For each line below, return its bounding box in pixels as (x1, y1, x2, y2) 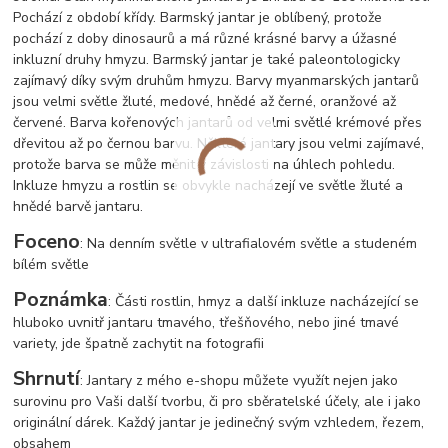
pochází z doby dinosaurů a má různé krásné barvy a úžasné (13, 29, 398, 49)
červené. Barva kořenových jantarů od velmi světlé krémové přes (13, 113, 423, 133)
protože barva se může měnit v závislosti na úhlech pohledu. (13, 155, 396, 175)
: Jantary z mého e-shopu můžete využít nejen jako (80, 371, 399, 391)
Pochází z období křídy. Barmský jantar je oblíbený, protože (13, 8, 383, 28)
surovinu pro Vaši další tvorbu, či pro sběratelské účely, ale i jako (13, 392, 422, 412)
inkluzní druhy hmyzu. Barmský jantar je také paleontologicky (13, 50, 401, 70)
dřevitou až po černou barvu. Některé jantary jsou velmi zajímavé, (13, 134, 425, 154)
